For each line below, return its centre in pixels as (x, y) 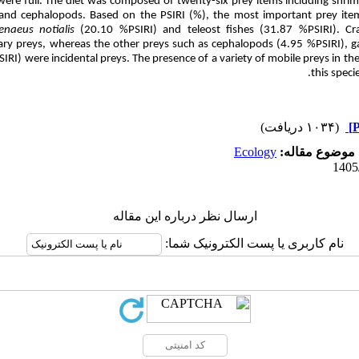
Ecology (255, 152)
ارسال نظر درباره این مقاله (185, 216)
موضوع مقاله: (316, 152)
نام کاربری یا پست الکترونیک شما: (252, 243)
